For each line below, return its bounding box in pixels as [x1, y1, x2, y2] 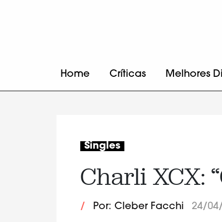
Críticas [110, 69, 146, 79]
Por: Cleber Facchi [93, 202, 184, 212]
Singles [84, 141, 120, 151]
